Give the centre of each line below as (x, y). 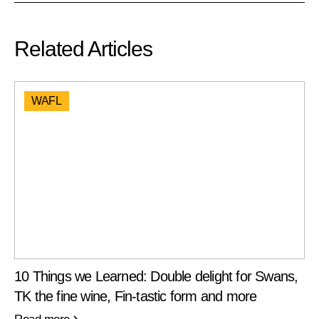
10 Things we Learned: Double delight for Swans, (156, 277)
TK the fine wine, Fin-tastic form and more (136, 297)
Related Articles (83, 49)
